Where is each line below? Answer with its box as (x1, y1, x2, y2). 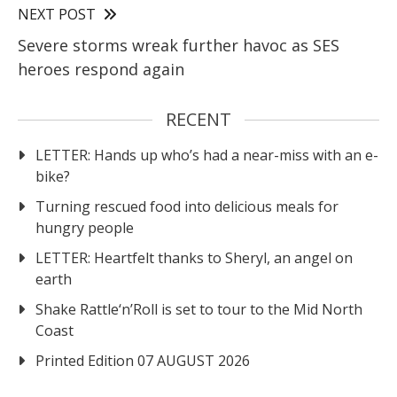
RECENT (166, 106, 231, 131)
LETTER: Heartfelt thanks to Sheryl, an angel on (35, 247, 353, 268)
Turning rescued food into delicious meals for (35, 196, 339, 216)
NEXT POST (18, 4, 96, 24)
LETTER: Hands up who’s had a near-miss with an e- (35, 144, 378, 165)
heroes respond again (18, 58, 184, 80)
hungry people (35, 217, 134, 237)
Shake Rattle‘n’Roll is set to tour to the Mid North (35, 299, 362, 319)
